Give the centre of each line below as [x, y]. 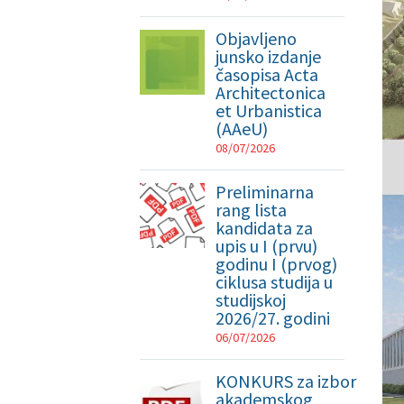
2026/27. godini [273, 318]
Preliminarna [265, 192]
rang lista [252, 210]
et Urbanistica [269, 110]
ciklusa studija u [275, 282]
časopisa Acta [267, 74]
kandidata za [265, 228]
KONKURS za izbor [286, 381]
